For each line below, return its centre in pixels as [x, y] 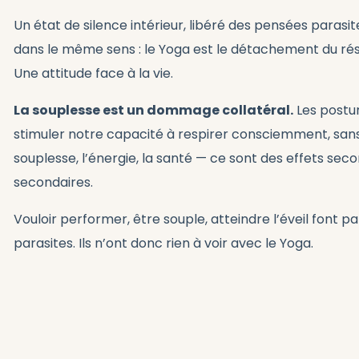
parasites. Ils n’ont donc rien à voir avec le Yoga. [163, 244]
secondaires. [53, 183]
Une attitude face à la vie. [93, 74]
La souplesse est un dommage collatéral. [153, 111]
